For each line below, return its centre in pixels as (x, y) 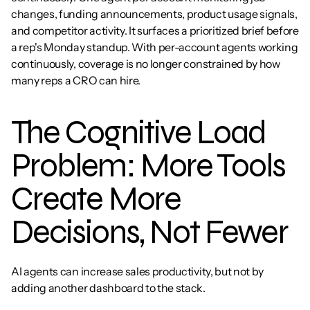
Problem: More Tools (148, 166)
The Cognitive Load (139, 133)
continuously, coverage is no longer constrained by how (146, 64)
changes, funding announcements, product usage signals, (154, 14)
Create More (96, 199)
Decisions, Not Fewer (149, 232)
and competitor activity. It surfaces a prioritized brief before (155, 30)
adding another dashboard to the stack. (108, 288)
